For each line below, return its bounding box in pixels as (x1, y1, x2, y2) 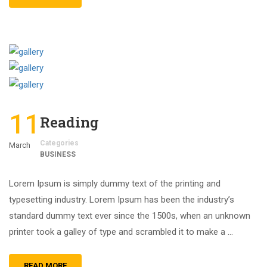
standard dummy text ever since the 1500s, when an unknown (9, 210, 250, 221)
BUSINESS (40, 150, 76, 159)
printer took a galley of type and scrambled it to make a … (9, 226, 233, 237)
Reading (40, 112, 99, 132)
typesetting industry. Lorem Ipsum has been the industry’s (9, 194, 234, 205)
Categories (40, 138, 79, 147)
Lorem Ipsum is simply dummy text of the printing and (9, 178, 221, 189)
